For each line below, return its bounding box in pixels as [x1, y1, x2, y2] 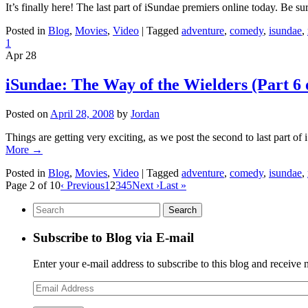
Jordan [131, 107, 159, 120]
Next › [132, 179, 159, 191]
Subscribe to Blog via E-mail [33, 230, 194, 245]
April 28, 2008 [50, 107, 114, 120]
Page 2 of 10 [5, 179, 60, 191]
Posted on [5, 107, 48, 120]
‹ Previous [60, 179, 104, 191]
